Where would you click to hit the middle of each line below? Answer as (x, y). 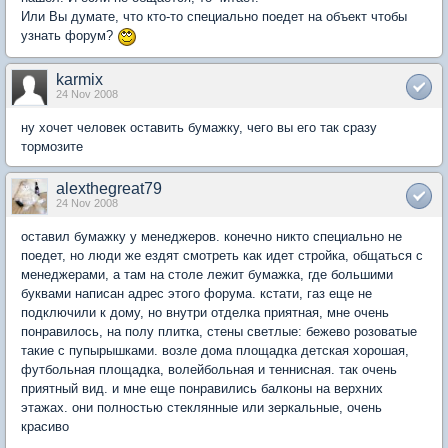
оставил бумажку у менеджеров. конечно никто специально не (211, 236)
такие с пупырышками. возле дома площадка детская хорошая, (215, 350)
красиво (45, 426)
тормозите (52, 146)
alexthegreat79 (109, 188)
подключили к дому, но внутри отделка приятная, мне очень (205, 312)
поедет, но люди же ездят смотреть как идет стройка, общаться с (222, 255)
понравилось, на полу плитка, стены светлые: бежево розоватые (219, 331)
